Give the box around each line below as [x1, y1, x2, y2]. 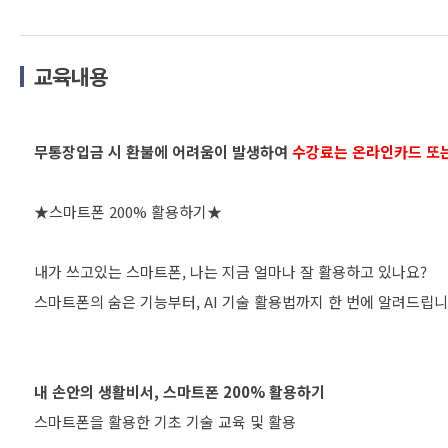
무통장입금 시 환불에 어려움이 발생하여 [34, 141, 292, 162]
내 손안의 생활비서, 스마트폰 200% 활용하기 [34, 381, 325, 402]
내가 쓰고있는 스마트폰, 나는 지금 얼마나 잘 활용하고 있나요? [34, 261, 427, 282]
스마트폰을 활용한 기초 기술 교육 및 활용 [34, 411, 296, 432]
